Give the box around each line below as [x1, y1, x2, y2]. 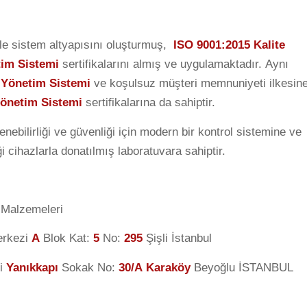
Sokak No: [58, 260, 119, 274]
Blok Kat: [40, 232, 93, 245]
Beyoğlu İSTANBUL [191, 260, 293, 274]
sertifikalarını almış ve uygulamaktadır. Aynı [59, 58, 288, 71]
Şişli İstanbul [143, 232, 212, 245]
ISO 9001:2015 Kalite [173, 38, 285, 52]
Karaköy [146, 260, 191, 274]
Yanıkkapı [6, 260, 58, 274]
